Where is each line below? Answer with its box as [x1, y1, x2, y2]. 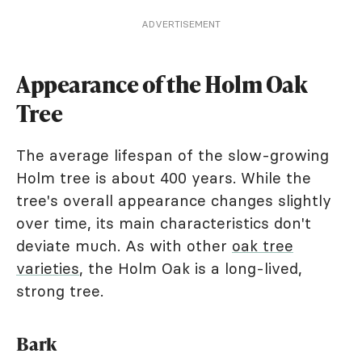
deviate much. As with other [16, 236, 232, 255]
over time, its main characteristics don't [16, 213, 311, 233]
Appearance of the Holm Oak [16, 69, 307, 99]
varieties [16, 259, 79, 278]
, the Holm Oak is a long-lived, [79, 259, 302, 278]
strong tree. [16, 281, 103, 301]
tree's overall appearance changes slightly [16, 191, 331, 210]
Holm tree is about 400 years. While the [16, 168, 311, 187]
